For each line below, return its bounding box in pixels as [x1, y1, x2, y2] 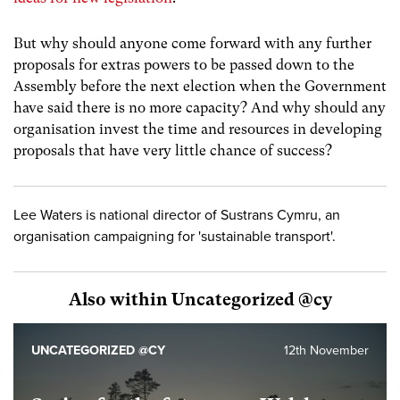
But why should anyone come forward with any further [13, 35, 371, 53]
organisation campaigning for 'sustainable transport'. [13, 228, 336, 246]
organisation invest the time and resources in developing [13, 121, 382, 138]
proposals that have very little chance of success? [13, 142, 332, 160]
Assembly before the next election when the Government [13, 78, 387, 96]
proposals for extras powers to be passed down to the [13, 56, 354, 74]
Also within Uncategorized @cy [68, 289, 332, 311]
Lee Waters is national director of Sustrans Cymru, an [13, 206, 340, 225]
